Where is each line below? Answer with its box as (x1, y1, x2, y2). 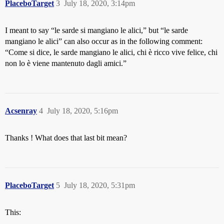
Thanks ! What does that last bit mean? (5, 133, 127, 142)
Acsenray (5, 106, 37, 115)
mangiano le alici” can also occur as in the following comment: (5, 37, 202, 45)
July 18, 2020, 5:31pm (64, 181, 135, 189)
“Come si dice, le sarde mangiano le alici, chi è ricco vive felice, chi (5, 48, 217, 56)
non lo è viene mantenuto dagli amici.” (5, 59, 126, 67)
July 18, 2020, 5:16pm (47, 106, 118, 115)
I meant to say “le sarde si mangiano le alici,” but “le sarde (5, 26, 188, 34)
